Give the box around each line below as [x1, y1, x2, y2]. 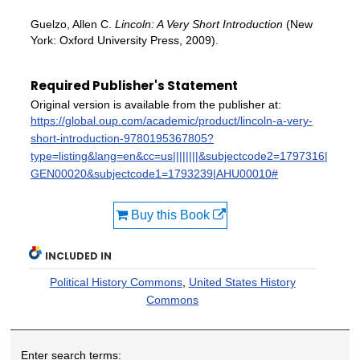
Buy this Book [127, 208, 213, 223]
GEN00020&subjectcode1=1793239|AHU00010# [31, 167, 278, 181]
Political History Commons [49, 276, 182, 289]
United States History [188, 276, 296, 289]
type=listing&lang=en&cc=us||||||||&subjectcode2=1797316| [31, 149, 328, 163]
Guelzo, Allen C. [31, 18, 115, 31]
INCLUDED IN [45, 249, 112, 264]
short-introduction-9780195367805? [31, 132, 214, 145]
